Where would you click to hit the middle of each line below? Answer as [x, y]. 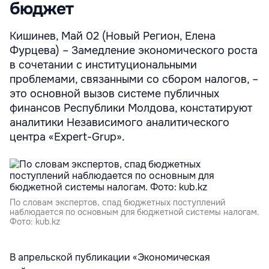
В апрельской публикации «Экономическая [110, 257]
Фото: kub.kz [35, 222]
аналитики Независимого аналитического [119, 122]
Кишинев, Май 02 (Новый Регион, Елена [113, 36]
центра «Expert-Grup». [67, 137]
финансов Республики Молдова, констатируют [131, 108]
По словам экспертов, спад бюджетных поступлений [117, 202]
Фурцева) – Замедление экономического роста [134, 50]
